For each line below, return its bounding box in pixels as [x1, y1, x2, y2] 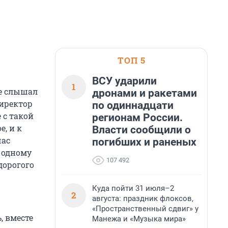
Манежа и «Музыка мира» [92, 214, 186, 223]
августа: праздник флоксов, [92, 194, 193, 203]
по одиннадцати [92, 99, 174, 111]
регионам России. [92, 111, 183, 124]
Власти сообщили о [92, 124, 191, 136]
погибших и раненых [92, 136, 196, 148]
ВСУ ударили [92, 75, 157, 87]
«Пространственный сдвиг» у [92, 204, 198, 213]
